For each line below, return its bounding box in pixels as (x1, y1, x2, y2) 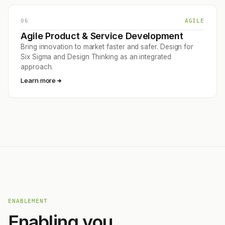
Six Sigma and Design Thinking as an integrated (21, 53, 171, 61)
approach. (21, 63, 53, 71)
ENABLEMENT (8, 198, 48, 205)
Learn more (21, 76, 56, 85)
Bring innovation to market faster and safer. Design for (21, 43, 194, 51)
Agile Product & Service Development (21, 31, 183, 42)
